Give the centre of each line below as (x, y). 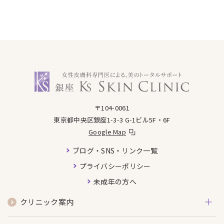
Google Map (107, 131)
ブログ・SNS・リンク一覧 (115, 150)
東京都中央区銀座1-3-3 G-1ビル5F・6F (112, 119)
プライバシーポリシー (115, 166)
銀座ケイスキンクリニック (80, 76)
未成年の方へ (115, 181)
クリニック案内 (47, 202)
